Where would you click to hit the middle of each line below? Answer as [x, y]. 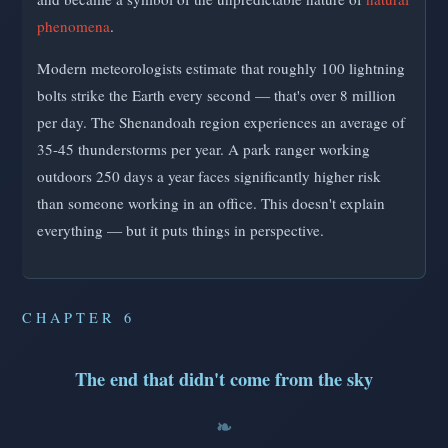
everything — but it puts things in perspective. [180, 230]
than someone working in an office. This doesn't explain [211, 203]
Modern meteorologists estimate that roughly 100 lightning [221, 68]
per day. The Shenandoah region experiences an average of [221, 122]
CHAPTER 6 [78, 318]
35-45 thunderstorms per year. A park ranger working [203, 149]
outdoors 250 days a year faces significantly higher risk [209, 176]
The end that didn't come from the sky [224, 379]
